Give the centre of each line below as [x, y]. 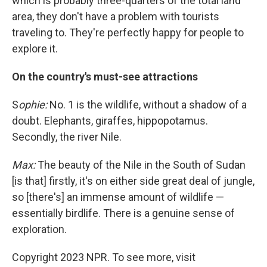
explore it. [35, 49]
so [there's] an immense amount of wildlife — [118, 197]
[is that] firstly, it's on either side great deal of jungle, [133, 181]
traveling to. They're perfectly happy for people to [128, 32]
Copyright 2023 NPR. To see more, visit [104, 257]
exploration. [39, 229]
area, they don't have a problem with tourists [116, 16]
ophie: [33, 105]
